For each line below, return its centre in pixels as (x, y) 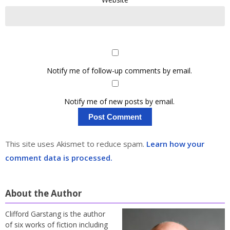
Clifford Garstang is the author (55, 214)
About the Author (43, 193)
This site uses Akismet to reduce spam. (76, 144)
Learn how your (175, 144)
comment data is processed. (59, 158)
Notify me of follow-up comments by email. (119, 70)
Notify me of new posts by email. (119, 101)
